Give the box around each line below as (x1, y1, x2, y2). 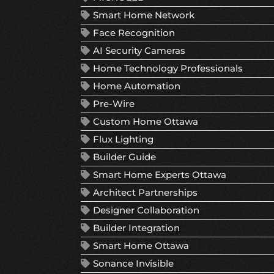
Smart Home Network (93, 9, 194, 21)
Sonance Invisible (93, 257, 174, 270)
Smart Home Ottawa (93, 240, 189, 252)
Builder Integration (93, 222, 180, 234)
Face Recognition (93, 27, 175, 39)
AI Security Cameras (93, 45, 185, 57)
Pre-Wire (93, 98, 135, 110)
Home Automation (93, 80, 180, 92)
